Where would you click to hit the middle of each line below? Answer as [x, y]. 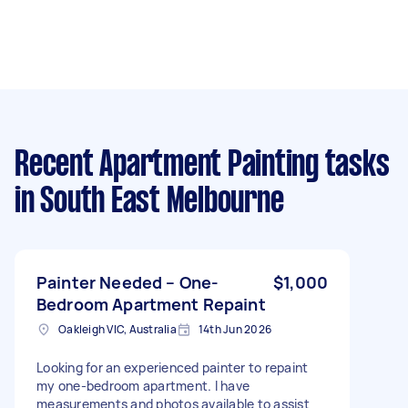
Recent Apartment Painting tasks [202, 165]
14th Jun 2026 [235, 329]
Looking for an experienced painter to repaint [173, 367]
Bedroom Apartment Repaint [151, 304]
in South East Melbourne [149, 202]
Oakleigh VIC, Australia [117, 329]
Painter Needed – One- [128, 282]
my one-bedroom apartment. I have [143, 385]
